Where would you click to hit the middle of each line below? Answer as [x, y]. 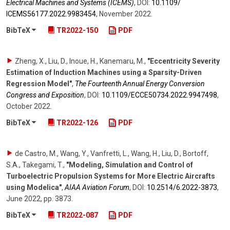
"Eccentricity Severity [184, 61]
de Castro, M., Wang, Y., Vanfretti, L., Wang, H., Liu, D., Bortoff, [112, 153]
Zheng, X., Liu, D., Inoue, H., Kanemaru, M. [80, 61]
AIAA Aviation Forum [97, 187]
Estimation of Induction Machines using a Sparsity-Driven [104, 73]
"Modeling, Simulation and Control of [130, 165]
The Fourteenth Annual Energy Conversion [140, 84]
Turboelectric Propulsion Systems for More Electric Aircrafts [111, 176]
